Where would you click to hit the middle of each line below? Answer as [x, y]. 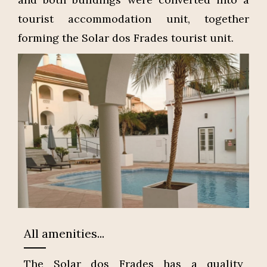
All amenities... [64, 233]
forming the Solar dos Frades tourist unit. [126, 38]
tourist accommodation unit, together [133, 18]
